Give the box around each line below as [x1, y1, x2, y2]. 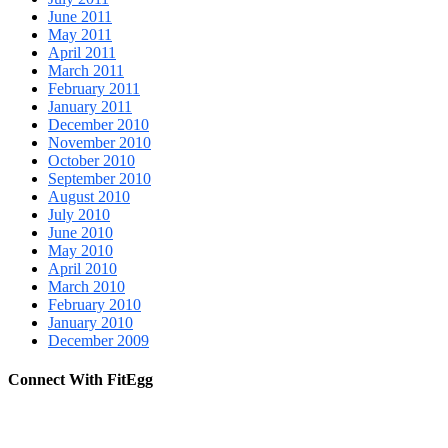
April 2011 [48, 44, 116, 62]
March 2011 [48, 62, 124, 80]
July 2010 [48, 206, 110, 224]
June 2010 [48, 224, 113, 242]
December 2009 [48, 332, 149, 350]
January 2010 [48, 314, 133, 332]
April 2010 [48, 260, 117, 278]
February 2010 [48, 296, 141, 314]
